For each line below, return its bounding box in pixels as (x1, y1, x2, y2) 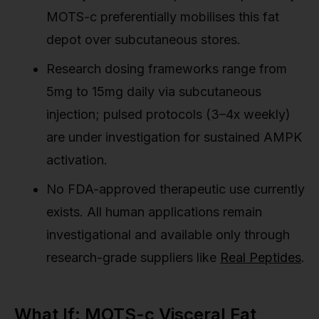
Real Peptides (220, 249, 301, 265)
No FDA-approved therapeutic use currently (46, 181, 305, 197)
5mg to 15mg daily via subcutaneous (46, 83, 261, 99)
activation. (46, 152, 108, 167)
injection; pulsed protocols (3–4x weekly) (46, 106, 291, 122)
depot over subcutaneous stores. (46, 31, 241, 47)
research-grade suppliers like (46, 249, 220, 265)
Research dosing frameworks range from (46, 61, 287, 76)
